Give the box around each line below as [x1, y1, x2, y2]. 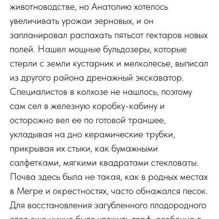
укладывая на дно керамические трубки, [10, 128, 175, 140]
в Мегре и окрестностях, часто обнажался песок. [10, 185, 208, 197]
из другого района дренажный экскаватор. [10, 71, 184, 83]
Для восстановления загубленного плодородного [10, 199, 206, 211]
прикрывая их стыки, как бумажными [10, 142, 158, 154]
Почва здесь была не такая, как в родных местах [10, 171, 208, 182]
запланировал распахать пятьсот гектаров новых [10, 29, 208, 41]
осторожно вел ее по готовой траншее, [10, 114, 166, 126]
